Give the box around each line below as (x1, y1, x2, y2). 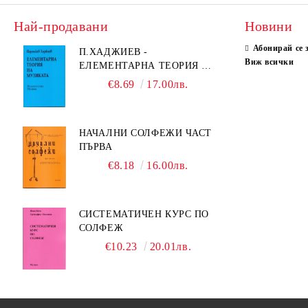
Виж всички (245, 57, 294, 67)
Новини (245, 19, 293, 34)
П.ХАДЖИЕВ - (78, 47, 148, 57)
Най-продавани (14, 19, 109, 34)
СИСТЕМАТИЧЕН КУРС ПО (78, 209, 209, 219)
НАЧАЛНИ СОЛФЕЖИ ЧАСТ (78, 128, 212, 138)
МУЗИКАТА (78, 74, 134, 85)
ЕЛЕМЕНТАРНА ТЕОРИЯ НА (78, 60, 217, 71)
